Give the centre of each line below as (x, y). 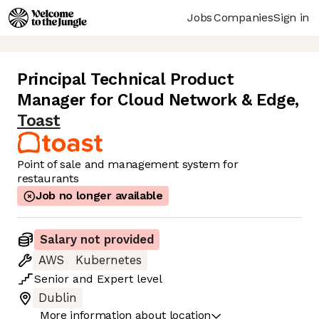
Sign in (291, 17)
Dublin (58, 298)
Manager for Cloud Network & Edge (156, 100)
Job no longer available (99, 196)
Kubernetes (109, 261)
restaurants (48, 179)
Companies (244, 17)
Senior (52, 279)
